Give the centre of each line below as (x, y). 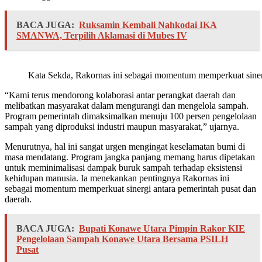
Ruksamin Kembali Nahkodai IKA (148, 25)
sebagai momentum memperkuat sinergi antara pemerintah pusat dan (130, 189)
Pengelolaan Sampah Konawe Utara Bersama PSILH (122, 239)
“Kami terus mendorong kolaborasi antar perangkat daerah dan (120, 95)
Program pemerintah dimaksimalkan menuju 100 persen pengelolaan (131, 116)
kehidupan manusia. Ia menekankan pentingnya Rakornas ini (117, 178)
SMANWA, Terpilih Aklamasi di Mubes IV (102, 36)
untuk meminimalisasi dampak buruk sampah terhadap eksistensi (123, 168)
